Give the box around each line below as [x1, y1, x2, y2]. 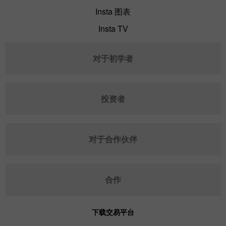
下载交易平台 [92, 206, 134, 217]
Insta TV [98, 22, 128, 34]
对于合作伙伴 [89, 133, 137, 145]
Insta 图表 [95, 5, 131, 17]
